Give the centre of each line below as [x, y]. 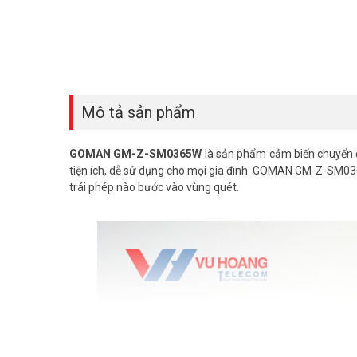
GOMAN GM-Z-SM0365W [136, 153]
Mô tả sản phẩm [138, 112]
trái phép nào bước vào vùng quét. [154, 187]
